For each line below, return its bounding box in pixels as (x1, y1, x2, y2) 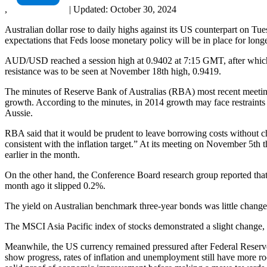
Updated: (71, 4, 110, 14)
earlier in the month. (5, 149, 80, 160)
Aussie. (5, 107, 33, 118)
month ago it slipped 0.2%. (5, 180, 105, 191)
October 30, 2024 (110, 4, 176, 14)
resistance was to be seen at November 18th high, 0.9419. (5, 66, 221, 76)
